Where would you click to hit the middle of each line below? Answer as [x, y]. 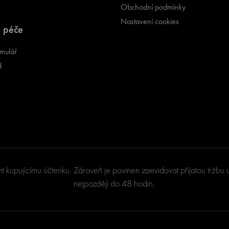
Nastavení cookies [150, 21]
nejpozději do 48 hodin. [114, 183]
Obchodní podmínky [153, 7]
